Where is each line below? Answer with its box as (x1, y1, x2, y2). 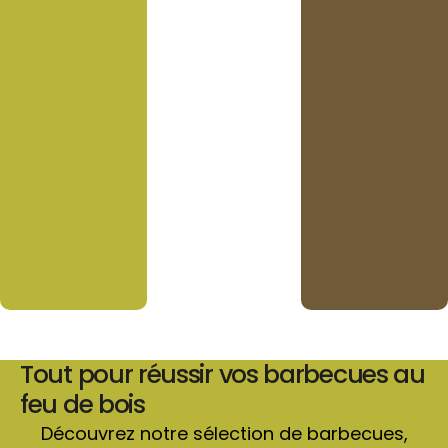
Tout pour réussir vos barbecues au (20, 356, 425, 392)
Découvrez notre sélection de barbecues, (40, 420, 408, 446)
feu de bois (20, 386, 145, 422)
